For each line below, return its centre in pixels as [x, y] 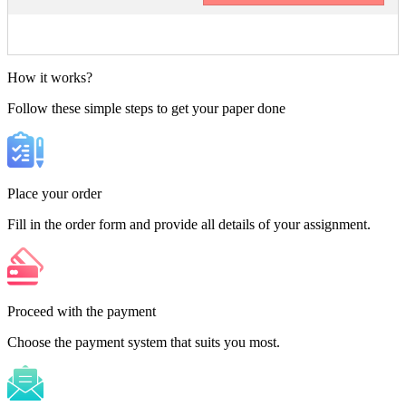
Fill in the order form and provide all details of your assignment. [189, 224]
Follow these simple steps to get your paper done [146, 108]
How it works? [50, 77]
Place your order [54, 193]
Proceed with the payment [82, 311]
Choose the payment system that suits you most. [144, 342]
